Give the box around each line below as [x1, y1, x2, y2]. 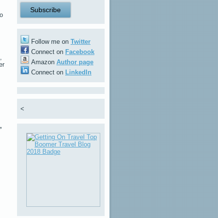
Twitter [71, 38, 91, 45]
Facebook [65, 48, 94, 55]
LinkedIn [65, 69, 91, 76]
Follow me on [29, 38, 71, 45]
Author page [56, 58, 93, 66]
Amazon [29, 58, 56, 66]
